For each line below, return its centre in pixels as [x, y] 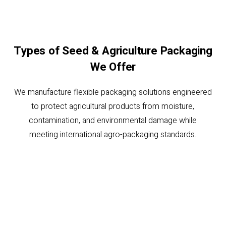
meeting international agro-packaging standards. [113, 135]
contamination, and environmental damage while [113, 121]
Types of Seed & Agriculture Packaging [113, 51]
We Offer [113, 67]
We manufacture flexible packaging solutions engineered [113, 93]
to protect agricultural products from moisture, [113, 107]
